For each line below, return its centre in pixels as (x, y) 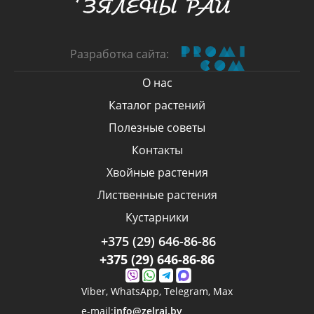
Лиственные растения (157, 195)
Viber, (96, 291)
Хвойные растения (157, 172)
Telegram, (189, 291)
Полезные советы (157, 128)
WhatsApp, (137, 291)
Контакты (157, 150)
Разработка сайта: (119, 54)
